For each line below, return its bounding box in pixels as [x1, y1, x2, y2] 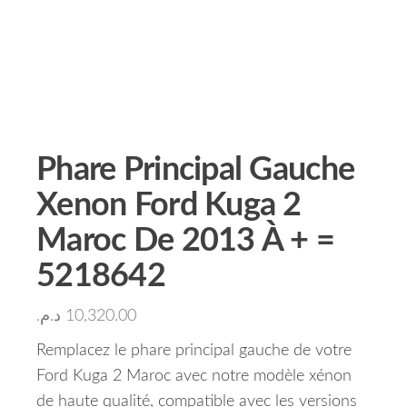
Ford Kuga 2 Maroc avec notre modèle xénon [36, 368, 352, 384]
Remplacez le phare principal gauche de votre [36, 342, 352, 359]
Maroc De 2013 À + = [36, 224, 335, 257]
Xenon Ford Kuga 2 [36, 189, 302, 222]
